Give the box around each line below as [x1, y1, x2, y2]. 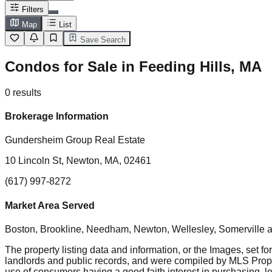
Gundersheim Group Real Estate [5, 135, 145, 146]
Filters [22, 5, 44, 14]
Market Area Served [5, 200, 95, 211]
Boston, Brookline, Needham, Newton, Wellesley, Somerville [5, 223, 265, 234]
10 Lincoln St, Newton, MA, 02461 [5, 155, 151, 166]
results [13, 87, 41, 98]
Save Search [78, 35, 126, 44]
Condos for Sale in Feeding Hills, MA [5, 58, 262, 75]
